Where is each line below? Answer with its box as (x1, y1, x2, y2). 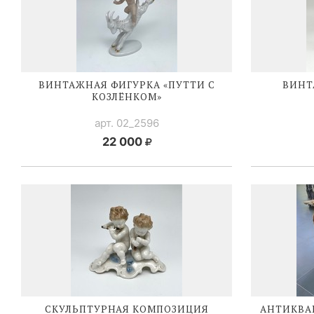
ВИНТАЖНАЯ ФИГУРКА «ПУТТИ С (39, 78, 215, 92)
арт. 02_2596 (94, 116, 159, 130)
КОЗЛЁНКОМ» (91, 90, 163, 104)
